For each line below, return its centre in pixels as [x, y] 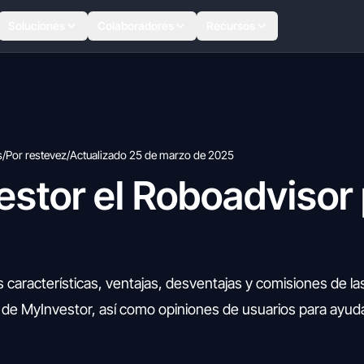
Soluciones [36, 26]
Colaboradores [135, 26]
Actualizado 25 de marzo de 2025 [152, 155]
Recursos [230, 26]
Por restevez [36, 155]
